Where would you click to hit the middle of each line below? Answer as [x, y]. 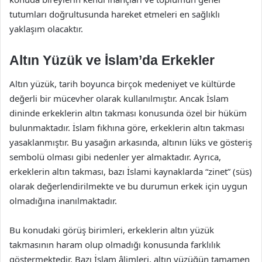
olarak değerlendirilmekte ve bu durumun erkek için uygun [128, 186]
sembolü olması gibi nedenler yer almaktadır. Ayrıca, [115, 156]
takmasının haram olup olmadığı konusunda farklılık [115, 244]
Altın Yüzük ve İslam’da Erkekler [112, 60]
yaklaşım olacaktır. [46, 29]
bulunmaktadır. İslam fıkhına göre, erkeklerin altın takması [127, 127]
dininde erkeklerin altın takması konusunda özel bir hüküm [128, 113]
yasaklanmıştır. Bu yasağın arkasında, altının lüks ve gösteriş [131, 142]
